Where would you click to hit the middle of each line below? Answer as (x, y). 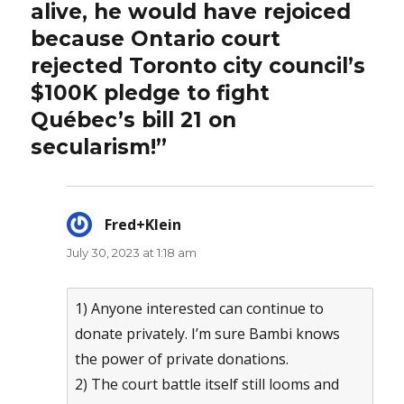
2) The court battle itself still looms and (207, 385)
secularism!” (99, 147)
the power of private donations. (182, 359)
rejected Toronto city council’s (198, 66)
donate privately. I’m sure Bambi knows (208, 334)
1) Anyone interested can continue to (200, 309)
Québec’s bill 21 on (134, 120)
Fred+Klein (143, 225)
